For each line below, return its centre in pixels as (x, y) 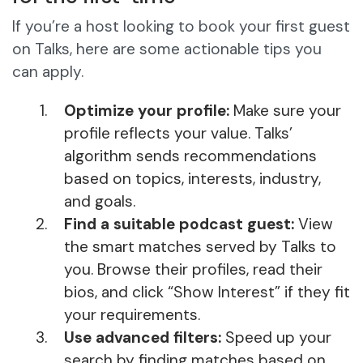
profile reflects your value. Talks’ (178, 134)
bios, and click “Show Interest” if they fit (207, 293)
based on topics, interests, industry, (192, 179)
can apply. (48, 72)
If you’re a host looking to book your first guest (181, 27)
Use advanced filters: (143, 338)
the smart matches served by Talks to (200, 247)
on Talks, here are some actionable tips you (167, 49)
